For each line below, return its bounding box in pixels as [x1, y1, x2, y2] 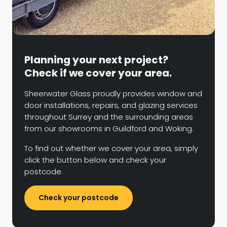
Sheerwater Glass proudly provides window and [24, 88, 202, 99]
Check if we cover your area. [24, 66, 172, 81]
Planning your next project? [24, 53, 168, 67]
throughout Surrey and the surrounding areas [24, 111, 193, 123]
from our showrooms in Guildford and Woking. [24, 123, 194, 134]
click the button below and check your [24, 155, 166, 166]
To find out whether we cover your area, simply [24, 143, 198, 154]
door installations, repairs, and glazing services [24, 100, 198, 111]
